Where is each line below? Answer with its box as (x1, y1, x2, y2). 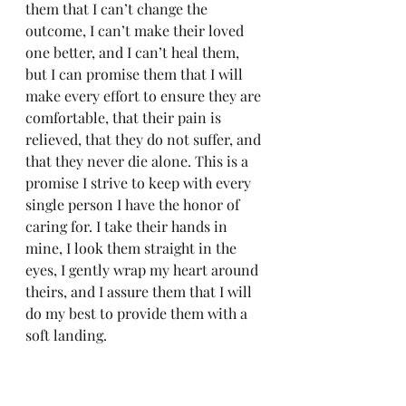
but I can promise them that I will (25, 64, 246, 83)
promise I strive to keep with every (25, 173, 255, 192)
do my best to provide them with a (25, 304, 251, 323)
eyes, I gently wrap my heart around (25, 260, 262, 279)
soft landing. (25, 325, 107, 344)
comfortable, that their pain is (25, 108, 225, 127)
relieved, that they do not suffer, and (25, 130, 265, 149)
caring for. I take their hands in (25, 217, 231, 236)
